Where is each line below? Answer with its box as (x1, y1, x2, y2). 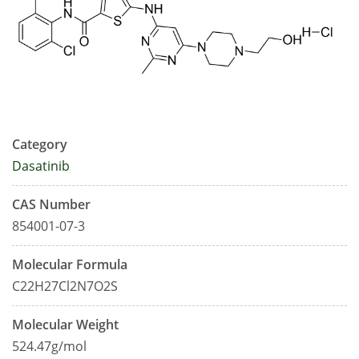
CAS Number (12, 196, 91, 214)
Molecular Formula (12, 256, 127, 274)
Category (12, 135, 67, 154)
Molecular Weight (12, 316, 119, 334)
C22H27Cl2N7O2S (12, 277, 118, 296)
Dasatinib (12, 157, 70, 175)
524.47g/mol (12, 337, 87, 356)
